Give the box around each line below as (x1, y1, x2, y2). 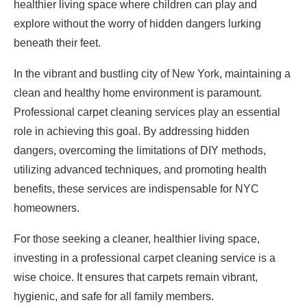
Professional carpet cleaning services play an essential (14, 106, 280, 118)
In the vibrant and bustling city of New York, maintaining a (14, 67, 291, 79)
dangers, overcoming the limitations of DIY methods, (14, 144, 266, 156)
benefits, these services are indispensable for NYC (14, 182, 259, 195)
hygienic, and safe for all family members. (14, 290, 214, 302)
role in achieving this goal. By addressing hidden (14, 125, 249, 137)
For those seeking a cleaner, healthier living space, (14, 232, 260, 245)
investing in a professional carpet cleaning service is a (14, 251, 275, 264)
